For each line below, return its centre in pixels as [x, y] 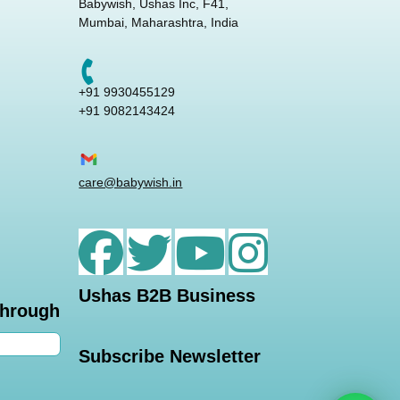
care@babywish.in [131, 183]
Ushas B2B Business [167, 296]
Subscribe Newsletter [170, 357]
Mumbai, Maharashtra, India [159, 23]
